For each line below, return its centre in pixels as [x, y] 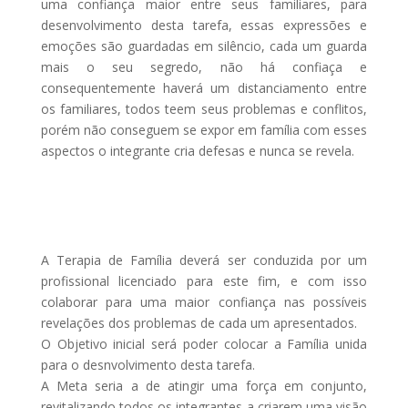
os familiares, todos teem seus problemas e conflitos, [204, 108]
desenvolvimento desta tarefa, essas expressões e [204, 25]
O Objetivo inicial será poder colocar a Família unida [204, 343]
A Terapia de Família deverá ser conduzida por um [204, 260]
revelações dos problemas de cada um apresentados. [199, 322]
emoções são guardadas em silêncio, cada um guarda [204, 46]
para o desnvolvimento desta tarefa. [148, 364]
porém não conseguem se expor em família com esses [204, 129]
